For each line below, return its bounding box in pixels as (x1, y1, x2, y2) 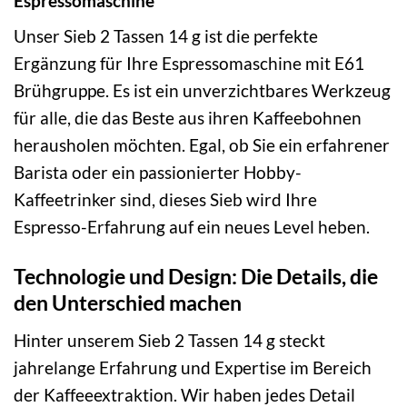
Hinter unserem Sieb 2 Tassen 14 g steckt (14, 329, 325, 351)
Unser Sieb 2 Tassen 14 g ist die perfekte (14, 25, 318, 47)
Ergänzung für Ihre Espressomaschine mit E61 (14, 53, 364, 74)
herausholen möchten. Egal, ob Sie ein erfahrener (14, 134, 390, 156)
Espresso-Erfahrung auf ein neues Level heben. (14, 216, 370, 238)
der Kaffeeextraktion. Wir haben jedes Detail (14, 383, 355, 405)
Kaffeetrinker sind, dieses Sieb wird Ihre (14, 189, 317, 211)
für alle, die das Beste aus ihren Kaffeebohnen (14, 107, 362, 129)
